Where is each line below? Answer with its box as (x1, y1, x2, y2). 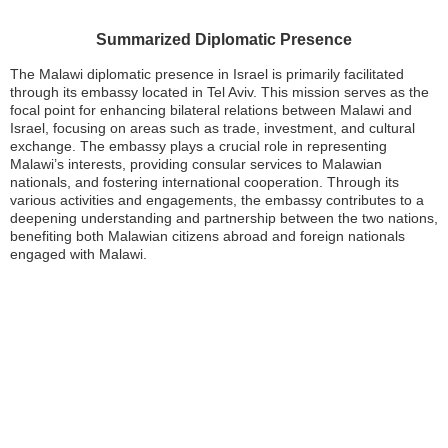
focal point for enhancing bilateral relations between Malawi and (10, 102, 412, 118)
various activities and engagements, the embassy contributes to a (10, 192, 424, 208)
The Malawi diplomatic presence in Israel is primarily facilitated (10, 66, 404, 82)
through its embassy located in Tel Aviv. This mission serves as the (10, 84, 429, 100)
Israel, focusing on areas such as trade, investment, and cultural (10, 120, 415, 136)
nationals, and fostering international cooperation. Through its (10, 174, 399, 190)
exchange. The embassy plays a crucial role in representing (10, 138, 387, 154)
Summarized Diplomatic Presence (96, 31, 352, 48)
